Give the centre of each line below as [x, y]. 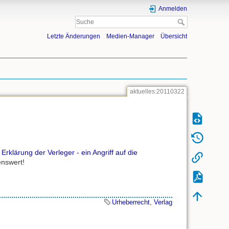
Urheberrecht [131, 202]
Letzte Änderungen [73, 37]
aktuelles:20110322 [157, 92]
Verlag [163, 202]
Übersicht [174, 37]
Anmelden [173, 9]
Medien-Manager [130, 37]
